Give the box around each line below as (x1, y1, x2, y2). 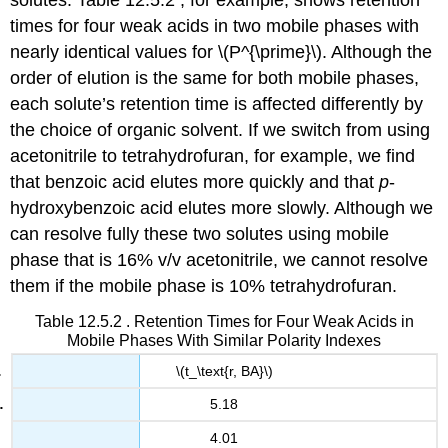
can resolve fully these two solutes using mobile (10, 224, 390, 245)
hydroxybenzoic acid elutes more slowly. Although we (10, 198, 434, 219)
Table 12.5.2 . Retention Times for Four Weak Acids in (34, 313, 414, 331)
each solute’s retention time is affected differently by (10, 94, 424, 115)
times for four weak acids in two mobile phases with (10, 16, 420, 37)
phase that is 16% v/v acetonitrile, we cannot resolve (10, 250, 429, 271)
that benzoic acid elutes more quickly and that (10, 172, 380, 193)
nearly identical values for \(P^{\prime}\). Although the (10, 42, 433, 63)
